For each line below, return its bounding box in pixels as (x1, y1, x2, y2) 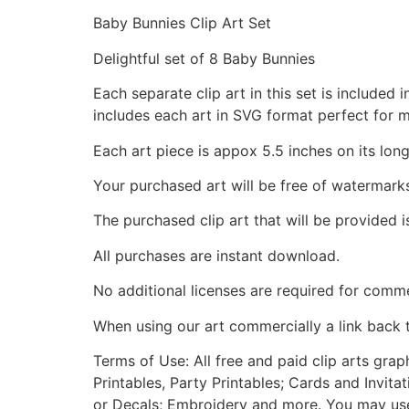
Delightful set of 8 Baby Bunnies (93, 48, 315, 68)
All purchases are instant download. (93, 246, 340, 265)
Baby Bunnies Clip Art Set (93, 14, 271, 33)
